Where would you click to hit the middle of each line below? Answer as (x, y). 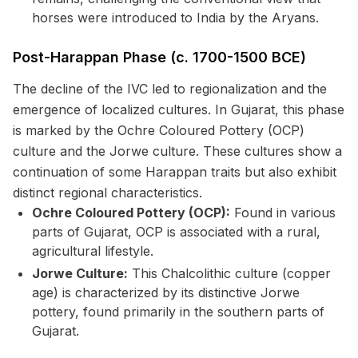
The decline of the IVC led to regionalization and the (170, 89)
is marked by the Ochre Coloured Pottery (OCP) (159, 130)
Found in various (283, 213)
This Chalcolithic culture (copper (229, 273)
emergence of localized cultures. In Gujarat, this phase (179, 109)
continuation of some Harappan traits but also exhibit (175, 172)
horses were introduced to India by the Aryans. (175, 18)
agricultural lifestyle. (93, 251)
